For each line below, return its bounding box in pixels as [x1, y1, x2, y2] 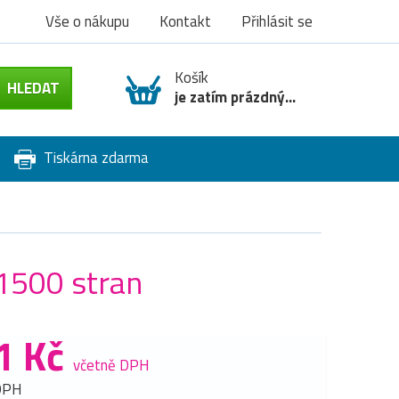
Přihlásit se [241, 10, 313, 33]
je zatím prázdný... [175, 85, 296, 109]
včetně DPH [73, 353, 150, 377]
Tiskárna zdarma [39, 146, 149, 169]
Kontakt [159, 10, 211, 33]
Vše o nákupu [45, 10, 129, 33]
